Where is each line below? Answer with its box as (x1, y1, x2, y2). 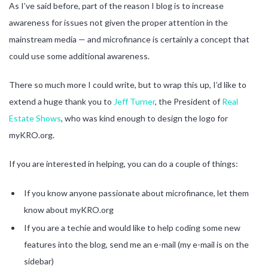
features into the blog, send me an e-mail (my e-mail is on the (24, 239, 249, 249)
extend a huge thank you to (9, 96, 114, 106)
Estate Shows (9, 112, 61, 123)
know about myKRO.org (24, 204, 114, 215)
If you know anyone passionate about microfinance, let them (24, 187, 249, 198)
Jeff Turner (114, 96, 155, 106)
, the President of (155, 96, 222, 106)
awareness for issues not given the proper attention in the (9, 17, 228, 28)
